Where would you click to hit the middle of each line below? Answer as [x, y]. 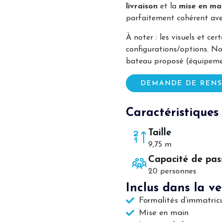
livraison [142, 7]
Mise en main [164, 213]
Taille [160, 133]
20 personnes [172, 171]
